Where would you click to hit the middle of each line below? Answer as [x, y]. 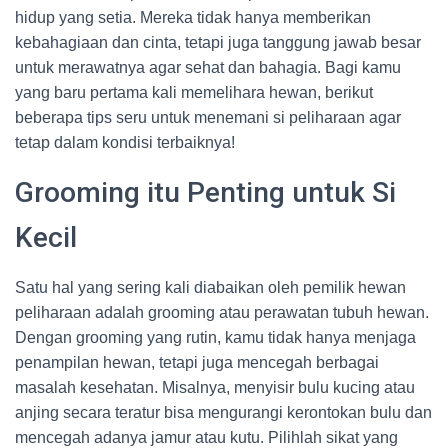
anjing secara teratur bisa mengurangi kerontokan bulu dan [223, 412]
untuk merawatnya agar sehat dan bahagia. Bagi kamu [208, 67]
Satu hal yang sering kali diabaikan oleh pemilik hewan [210, 287]
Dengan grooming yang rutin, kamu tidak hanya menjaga [215, 337]
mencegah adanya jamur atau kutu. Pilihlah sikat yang [206, 437]
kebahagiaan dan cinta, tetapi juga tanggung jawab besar [218, 42]
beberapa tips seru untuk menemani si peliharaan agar [208, 117]
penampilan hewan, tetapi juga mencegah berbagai [197, 362]
